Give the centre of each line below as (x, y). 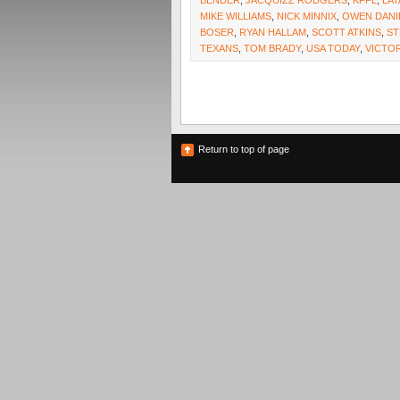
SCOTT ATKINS (346, 32)
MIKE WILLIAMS (236, 16)
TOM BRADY (272, 48)
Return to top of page (244, 149)
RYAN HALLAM (273, 32)
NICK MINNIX (307, 16)
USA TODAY (333, 48)
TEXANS (219, 48)
